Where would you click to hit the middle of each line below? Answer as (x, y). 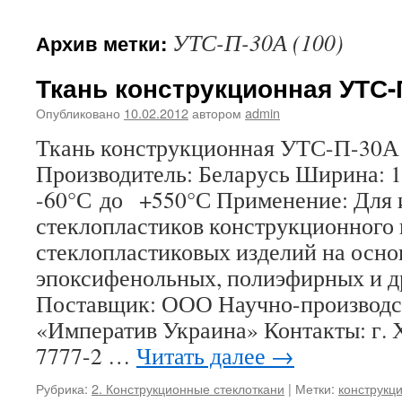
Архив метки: (104, 43)
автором (217, 113)
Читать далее (204, 355)
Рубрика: (62, 388)
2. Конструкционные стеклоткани (188, 388)
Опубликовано (78, 113)
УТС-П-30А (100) (258, 42)
